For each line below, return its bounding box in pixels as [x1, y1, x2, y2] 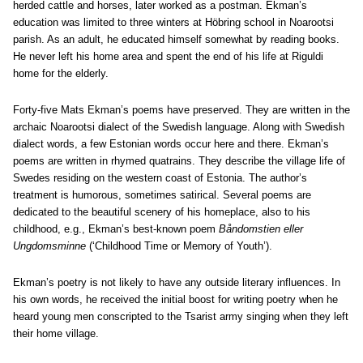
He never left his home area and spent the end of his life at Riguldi [13, 50, 323, 62]
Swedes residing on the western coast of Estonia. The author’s [13, 172, 307, 184]
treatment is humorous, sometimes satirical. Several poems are [13, 189, 311, 201]
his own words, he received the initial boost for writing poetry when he [13, 293, 338, 305]
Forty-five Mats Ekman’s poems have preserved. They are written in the [13, 104, 350, 116]
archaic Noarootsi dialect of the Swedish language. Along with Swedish [13, 121, 344, 133]
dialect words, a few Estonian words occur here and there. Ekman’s [13, 138, 329, 150]
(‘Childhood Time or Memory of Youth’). [86, 240, 272, 252]
